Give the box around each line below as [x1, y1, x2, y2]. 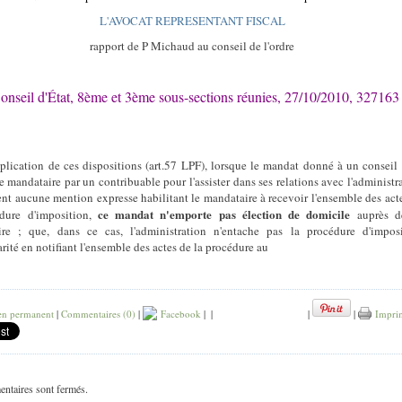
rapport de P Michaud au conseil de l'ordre [90, 38, 294, 54]
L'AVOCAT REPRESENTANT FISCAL [95, 13, 285, 29]
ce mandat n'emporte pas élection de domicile [97, 205, 351, 223]
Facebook [157, 307, 201, 320]
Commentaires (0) [61, 307, 135, 320]
